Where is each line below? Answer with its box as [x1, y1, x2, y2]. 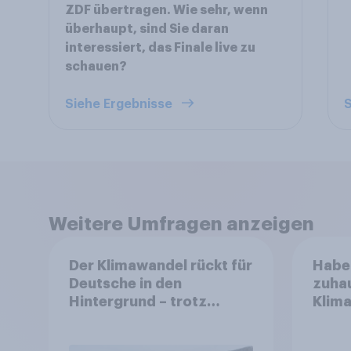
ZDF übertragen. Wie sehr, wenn [65, 4, 268, 16]
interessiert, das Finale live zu [65, 42, 255, 54]
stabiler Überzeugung [68, 312, 223, 327]
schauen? [65, 60, 127, 73]
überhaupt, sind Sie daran [65, 23, 229, 35]
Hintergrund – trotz [68, 294, 207, 309]
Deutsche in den [68, 276, 182, 291]
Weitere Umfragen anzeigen [49, 215, 314, 233]
